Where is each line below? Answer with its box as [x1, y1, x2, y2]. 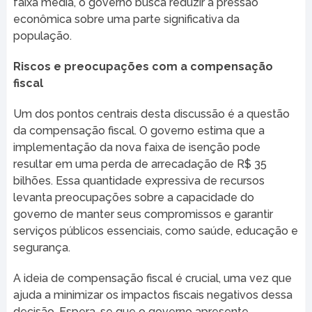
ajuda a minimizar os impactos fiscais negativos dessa [13, 288, 292, 302]
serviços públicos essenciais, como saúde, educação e [13, 224, 298, 238]
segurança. [13, 241, 70, 255]
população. [13, 29, 72, 43]
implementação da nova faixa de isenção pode [13, 141, 260, 155]
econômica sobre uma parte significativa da [13, 13, 240, 26]
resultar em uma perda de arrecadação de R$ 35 [13, 157, 267, 171]
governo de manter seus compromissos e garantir [13, 208, 273, 221]
